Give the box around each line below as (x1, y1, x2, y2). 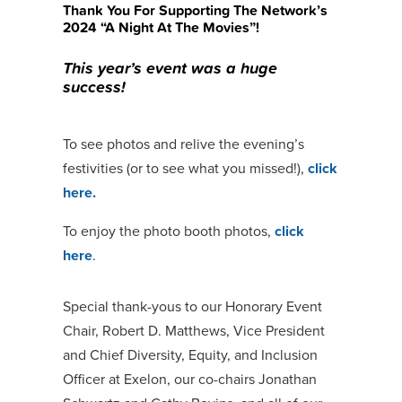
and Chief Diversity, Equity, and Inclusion (62, 344, 318, 364)
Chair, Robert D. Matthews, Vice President (62, 319, 325, 340)
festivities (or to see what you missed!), (62, 157, 308, 178)
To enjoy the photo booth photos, (62, 220, 275, 240)
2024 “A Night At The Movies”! (62, 16, 259, 38)
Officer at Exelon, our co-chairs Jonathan (62, 368, 317, 389)
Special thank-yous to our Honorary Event (62, 295, 322, 316)
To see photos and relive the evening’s (62, 133, 304, 153)
